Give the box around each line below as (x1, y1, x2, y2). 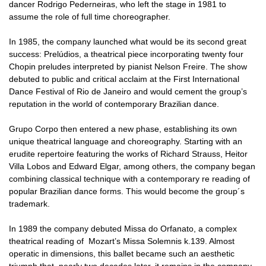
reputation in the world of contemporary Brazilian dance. (9, 99, 219, 109)
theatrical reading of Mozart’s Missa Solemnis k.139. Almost (9, 236, 235, 246)
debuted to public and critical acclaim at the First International (9, 74, 239, 84)
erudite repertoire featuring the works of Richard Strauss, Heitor (9, 148, 248, 159)
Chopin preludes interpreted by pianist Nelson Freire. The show (9, 61, 247, 71)
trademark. (9, 198, 50, 208)
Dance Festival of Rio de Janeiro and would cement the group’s (9, 86, 247, 96)
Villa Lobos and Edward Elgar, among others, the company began (9, 161, 255, 171)
